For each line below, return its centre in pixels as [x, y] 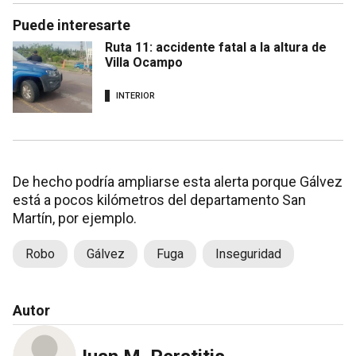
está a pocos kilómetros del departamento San [159, 200]
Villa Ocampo [144, 63]
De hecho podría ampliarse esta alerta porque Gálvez [178, 182]
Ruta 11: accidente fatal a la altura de [216, 48]
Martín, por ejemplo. [75, 219]
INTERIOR [135, 95]
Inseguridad [248, 254]
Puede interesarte [72, 25]
